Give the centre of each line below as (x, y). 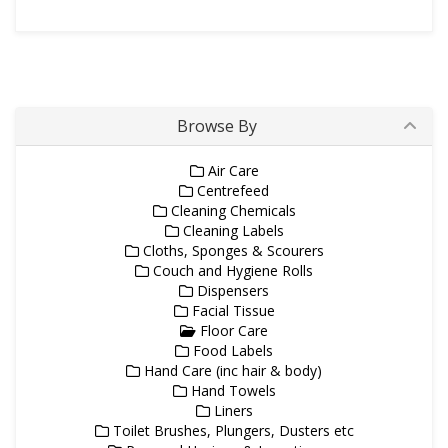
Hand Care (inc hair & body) (231, 370)
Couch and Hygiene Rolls (231, 270)
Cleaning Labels (231, 230)
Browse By (217, 126)
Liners (231, 410)
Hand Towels (231, 390)
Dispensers (231, 290)
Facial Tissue (231, 310)
